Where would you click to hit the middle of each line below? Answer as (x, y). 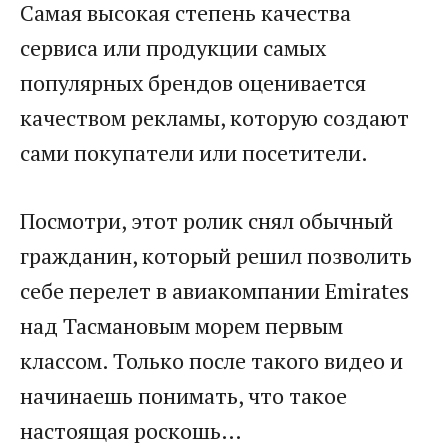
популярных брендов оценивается (193, 82)
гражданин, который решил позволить (216, 255)
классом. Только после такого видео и (211, 360)
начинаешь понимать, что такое (183, 395)
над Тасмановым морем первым (181, 325)
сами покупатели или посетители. (194, 152)
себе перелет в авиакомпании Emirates (214, 290)
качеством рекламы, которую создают (214, 117)
